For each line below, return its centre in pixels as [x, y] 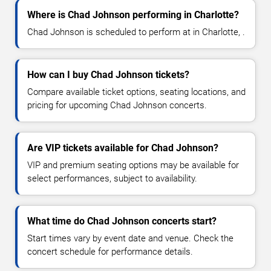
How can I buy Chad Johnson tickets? [108, 75]
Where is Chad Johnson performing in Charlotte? [133, 15]
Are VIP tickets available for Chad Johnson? [123, 148]
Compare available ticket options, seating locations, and [136, 92]
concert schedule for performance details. [110, 252]
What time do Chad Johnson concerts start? [122, 221]
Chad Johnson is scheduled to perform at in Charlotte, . [136, 32]
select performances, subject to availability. [112, 179]
